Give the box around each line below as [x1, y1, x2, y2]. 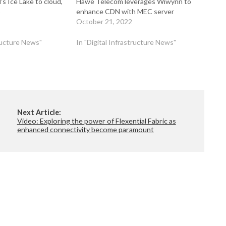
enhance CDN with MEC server [76, 7, 175, 16]
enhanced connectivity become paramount [17, 125, 154, 134]
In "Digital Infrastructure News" [76, 38, 177, 47]
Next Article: [17, 107, 61, 117]
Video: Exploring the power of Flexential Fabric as [17, 116, 176, 125]
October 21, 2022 [76, 17, 133, 26]
